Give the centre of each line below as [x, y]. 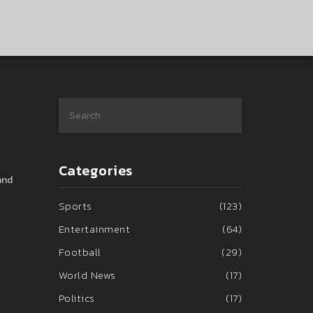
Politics [77, 298]
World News [87, 275]
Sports [75, 206]
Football [80, 252]
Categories [95, 170]
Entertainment [94, 229]
